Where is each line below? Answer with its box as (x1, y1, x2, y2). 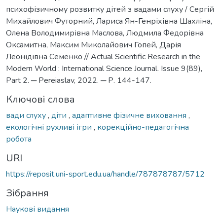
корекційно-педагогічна (97, 122, 189, 133)
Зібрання (6, 186, 49, 200)
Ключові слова (6, 93, 75, 107)
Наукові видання (6, 204, 69, 215)
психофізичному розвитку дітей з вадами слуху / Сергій (6, 4, 214, 15)
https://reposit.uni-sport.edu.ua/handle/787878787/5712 (6, 169, 205, 180)
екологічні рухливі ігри (6, 122, 94, 133)
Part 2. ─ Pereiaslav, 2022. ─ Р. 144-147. (6, 75, 151, 86)
